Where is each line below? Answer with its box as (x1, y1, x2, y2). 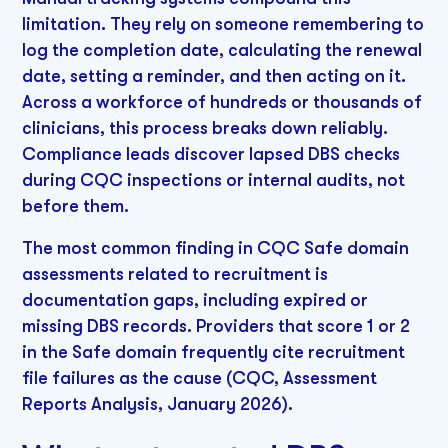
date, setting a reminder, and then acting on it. (22, 66, 407, 87)
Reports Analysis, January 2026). (22, 394, 294, 415)
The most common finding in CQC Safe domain (22, 238, 410, 259)
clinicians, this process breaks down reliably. (22, 118, 389, 139)
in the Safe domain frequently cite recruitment (22, 342, 406, 363)
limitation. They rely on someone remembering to (22, 14, 425, 35)
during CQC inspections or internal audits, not (22, 170, 406, 191)
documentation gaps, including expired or (22, 290, 369, 311)
